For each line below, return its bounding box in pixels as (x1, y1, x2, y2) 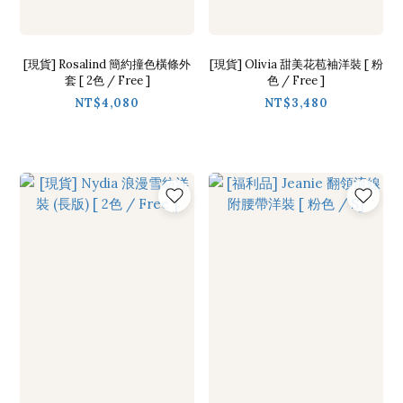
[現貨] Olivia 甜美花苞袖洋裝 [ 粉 (209, 57, 383, 73)
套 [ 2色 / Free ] (64, 73, 150, 89)
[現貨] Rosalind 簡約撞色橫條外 (23, 57, 191, 73)
